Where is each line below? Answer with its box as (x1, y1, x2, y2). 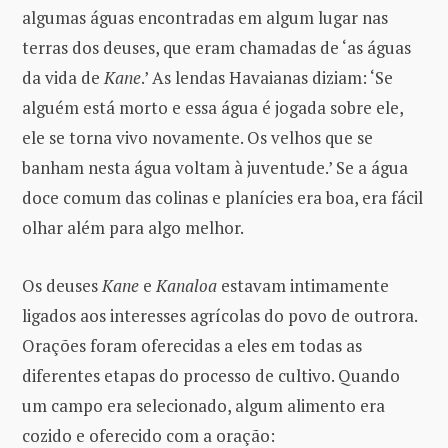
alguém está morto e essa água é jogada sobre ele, (22, 95, 403, 119)
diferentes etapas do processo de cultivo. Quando (22, 363, 400, 387)
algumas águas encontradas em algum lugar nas (22, 5, 388, 29)
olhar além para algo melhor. (22, 215, 244, 239)
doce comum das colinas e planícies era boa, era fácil (22, 185, 423, 209)
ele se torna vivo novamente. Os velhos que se (22, 125, 373, 149)
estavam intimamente (217, 273, 389, 297)
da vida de (22, 65, 104, 89)
